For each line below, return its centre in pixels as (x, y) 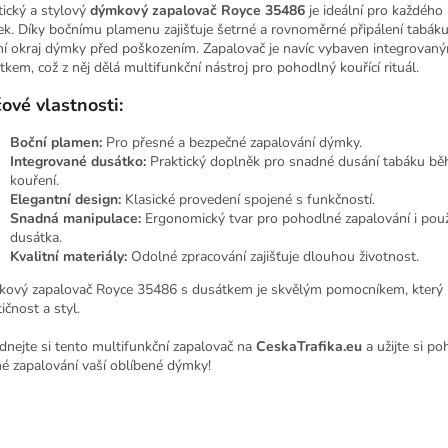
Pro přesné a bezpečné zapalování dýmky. (232, 142)
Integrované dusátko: (78, 161)
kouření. (34, 180)
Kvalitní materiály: (68, 256)
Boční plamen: (56, 142)
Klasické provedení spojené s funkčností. (248, 199)
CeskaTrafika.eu (309, 346)
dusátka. (36, 237)
